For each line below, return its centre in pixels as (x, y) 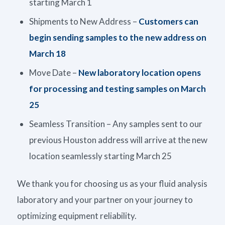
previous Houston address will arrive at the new (118, 140)
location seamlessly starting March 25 (100, 156)
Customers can (168, 21)
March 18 (47, 53)
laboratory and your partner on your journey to (105, 199)
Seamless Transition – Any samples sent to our (116, 124)
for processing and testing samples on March (117, 88)
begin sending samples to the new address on (118, 37)
